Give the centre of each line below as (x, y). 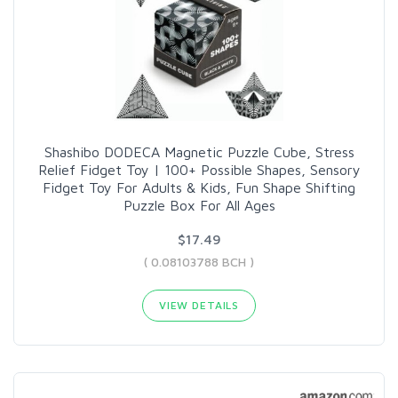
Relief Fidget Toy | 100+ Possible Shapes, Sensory (199, 169)
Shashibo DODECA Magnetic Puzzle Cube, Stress (199, 151)
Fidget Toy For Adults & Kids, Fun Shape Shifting (199, 187)
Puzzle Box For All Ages (199, 205)
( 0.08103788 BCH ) (199, 261)
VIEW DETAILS (199, 305)
